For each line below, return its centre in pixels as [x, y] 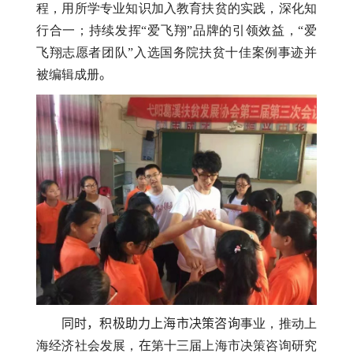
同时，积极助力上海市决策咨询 [150, 324]
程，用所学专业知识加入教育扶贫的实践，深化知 [176, 9]
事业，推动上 [279, 324]
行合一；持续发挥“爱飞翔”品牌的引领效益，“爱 [176, 31]
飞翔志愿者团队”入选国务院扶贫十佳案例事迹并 [176, 53]
